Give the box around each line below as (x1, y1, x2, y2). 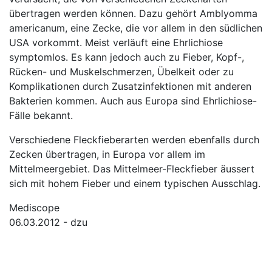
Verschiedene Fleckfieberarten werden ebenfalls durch (9, 134, 259, 146)
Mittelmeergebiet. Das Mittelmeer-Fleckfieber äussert (9, 163, 254, 175)
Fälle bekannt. (9, 109, 73, 121)
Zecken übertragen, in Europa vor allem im (9, 148, 205, 160)
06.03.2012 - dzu (9, 216, 87, 228)
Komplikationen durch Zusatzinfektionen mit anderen (9, 80, 251, 92)
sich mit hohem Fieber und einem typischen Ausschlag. (9, 177, 260, 189)
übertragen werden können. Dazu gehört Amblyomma (9, 7, 257, 19)
